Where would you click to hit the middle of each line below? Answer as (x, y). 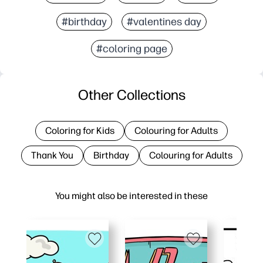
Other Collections (131, 95)
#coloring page (131, 48)
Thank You (52, 155)
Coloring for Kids (80, 130)
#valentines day (164, 21)
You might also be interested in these (131, 195)
